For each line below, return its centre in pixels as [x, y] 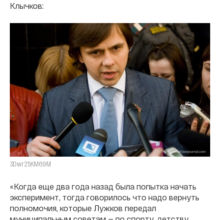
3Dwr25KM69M [30, 164]
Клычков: [27, 6]
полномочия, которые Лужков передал [83, 208]
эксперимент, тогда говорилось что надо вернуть [105, 197]
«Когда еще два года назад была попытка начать [103, 187]
